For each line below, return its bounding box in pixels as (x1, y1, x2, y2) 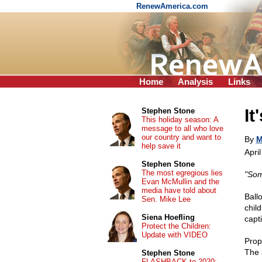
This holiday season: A (141, 115, 218, 124)
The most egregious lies (141, 168, 223, 177)
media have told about (141, 186, 216, 195)
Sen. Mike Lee (141, 195, 191, 204)
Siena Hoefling (141, 213, 195, 222)
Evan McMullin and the (141, 177, 219, 186)
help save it (141, 142, 181, 150)
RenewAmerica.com (136, 2, 211, 11)
